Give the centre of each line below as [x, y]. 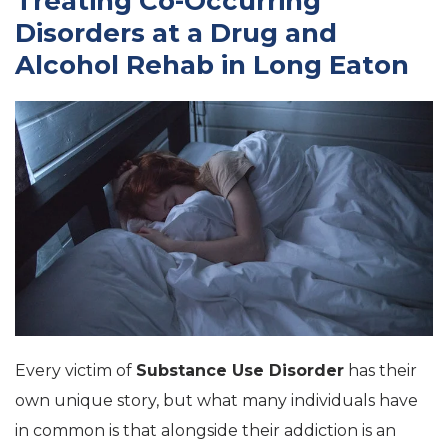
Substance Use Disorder [240, 370]
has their [380, 370]
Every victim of [75, 370]
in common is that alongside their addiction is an [205, 430]
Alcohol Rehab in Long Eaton [212, 65]
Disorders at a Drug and [176, 33]
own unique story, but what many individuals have [216, 400]
